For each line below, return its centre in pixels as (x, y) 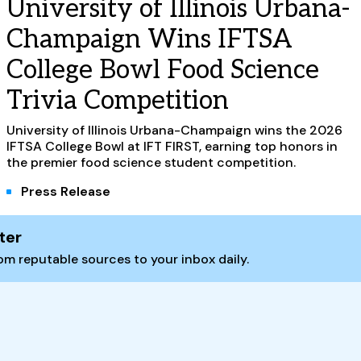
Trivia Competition (118, 100)
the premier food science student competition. (151, 162)
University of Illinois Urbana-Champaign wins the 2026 (174, 130)
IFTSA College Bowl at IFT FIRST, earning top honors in (172, 146)
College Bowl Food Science (163, 70)
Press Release (66, 191)
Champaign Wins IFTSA (149, 39)
